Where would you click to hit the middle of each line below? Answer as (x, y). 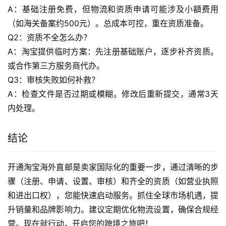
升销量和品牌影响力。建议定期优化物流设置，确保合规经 (113, 210)
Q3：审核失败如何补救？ (53, 80)
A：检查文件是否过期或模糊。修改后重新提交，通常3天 (113, 94)
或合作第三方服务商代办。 (56, 66)
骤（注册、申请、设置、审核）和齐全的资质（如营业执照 (113, 181)
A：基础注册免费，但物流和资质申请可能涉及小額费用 (113, 9)
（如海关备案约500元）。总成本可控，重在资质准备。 (108, 23)
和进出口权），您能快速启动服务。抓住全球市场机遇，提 (113, 195)
